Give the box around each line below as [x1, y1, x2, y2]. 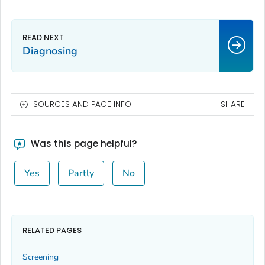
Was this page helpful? [28, 137, 137, 150]
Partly [67, 166, 94, 180]
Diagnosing [22, 43, 77, 58]
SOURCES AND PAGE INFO [33, 98, 131, 110]
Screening [22, 251, 59, 263]
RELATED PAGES [22, 225, 82, 237]
